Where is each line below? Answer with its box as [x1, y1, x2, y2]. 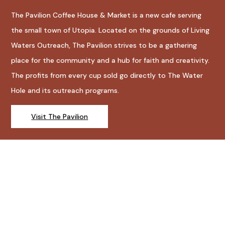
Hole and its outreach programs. [11, 86, 120, 95]
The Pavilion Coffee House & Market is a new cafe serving [11, 11, 202, 20]
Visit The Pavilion [31, 112, 88, 122]
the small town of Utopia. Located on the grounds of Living [11, 26, 210, 35]
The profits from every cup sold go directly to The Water [11, 71, 203, 80]
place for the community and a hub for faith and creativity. [11, 56, 210, 65]
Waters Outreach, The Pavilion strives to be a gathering [11, 41, 197, 50]
